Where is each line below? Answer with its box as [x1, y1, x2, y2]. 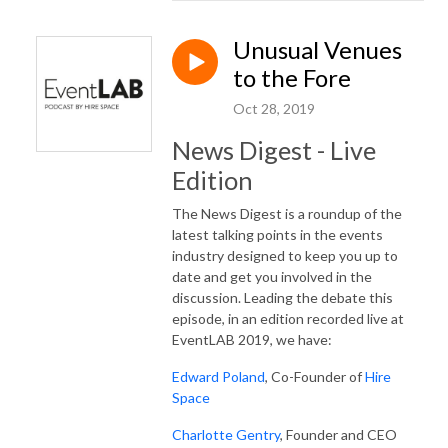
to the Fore [233, 62, 351, 92]
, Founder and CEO [280, 425, 397, 443]
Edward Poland [172, 367, 265, 385]
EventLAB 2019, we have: [172, 330, 335, 348]
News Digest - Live [172, 134, 376, 165]
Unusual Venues [233, 34, 402, 64]
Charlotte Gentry [172, 425, 280, 443]
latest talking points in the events [172, 225, 383, 243]
